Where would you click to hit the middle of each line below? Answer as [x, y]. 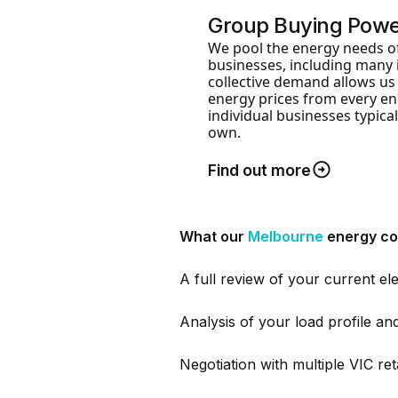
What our [214, 236]
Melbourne [287, 236]
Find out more [259, 170]
